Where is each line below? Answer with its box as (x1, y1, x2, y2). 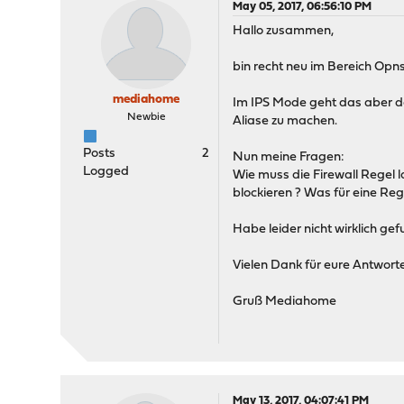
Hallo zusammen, (233, 24, 335, 38)
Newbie (126, 112, 166, 123)
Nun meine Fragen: (233, 151, 345, 164)
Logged (83, 165, 130, 179)
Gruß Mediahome (233, 295, 337, 308)
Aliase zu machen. (233, 115, 338, 128)
